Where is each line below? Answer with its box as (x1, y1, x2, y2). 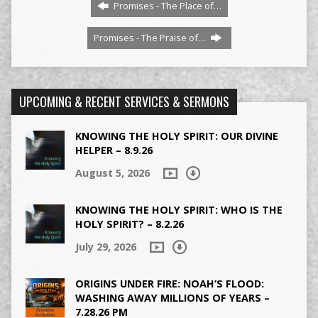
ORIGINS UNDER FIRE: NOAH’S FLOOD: (75, 276, 264, 290)
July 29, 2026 (75, 239, 136, 253)
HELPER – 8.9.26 (75, 143, 153, 158)
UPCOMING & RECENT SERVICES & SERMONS (18, 92, 229, 111)
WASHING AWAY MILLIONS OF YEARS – (75, 290, 270, 305)
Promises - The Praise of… (93, 31, 208, 45)
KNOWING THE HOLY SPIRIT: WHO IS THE (75, 202, 283, 216)
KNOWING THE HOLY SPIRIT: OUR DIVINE (75, 129, 278, 143)
